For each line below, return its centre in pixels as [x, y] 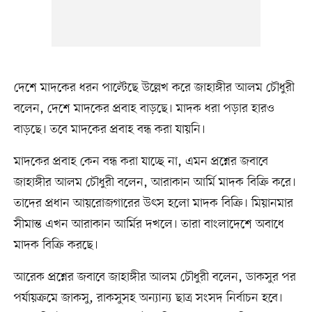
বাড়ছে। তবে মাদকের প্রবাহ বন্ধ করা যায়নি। [109, 130]
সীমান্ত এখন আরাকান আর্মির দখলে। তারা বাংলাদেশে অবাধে [149, 225]
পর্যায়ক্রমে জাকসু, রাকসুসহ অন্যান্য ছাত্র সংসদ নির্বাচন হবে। [148, 298]
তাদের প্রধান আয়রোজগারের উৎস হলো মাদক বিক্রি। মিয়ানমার [153, 204]
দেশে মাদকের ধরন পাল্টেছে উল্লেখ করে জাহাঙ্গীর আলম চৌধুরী [154, 88]
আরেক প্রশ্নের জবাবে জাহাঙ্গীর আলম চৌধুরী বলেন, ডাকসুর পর [155, 278]
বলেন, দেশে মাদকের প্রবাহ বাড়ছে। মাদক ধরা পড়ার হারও [144, 109]
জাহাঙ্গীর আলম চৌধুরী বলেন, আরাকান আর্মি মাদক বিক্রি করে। [155, 183]
